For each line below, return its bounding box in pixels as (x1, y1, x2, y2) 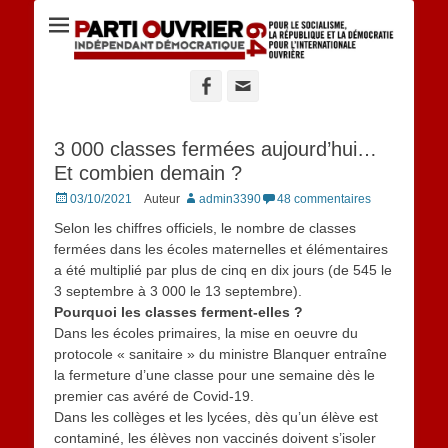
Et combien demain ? (54, 162, 242, 185)
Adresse (251, 75, 317, 96)
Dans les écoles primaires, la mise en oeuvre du (54, 325, 358, 342)
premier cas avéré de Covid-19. (54, 388, 254, 405)
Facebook (214, 75, 293, 96)
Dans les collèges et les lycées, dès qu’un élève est (54, 409, 378, 426)
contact (251, 115, 311, 136)
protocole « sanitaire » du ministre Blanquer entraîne (54, 346, 387, 363)
